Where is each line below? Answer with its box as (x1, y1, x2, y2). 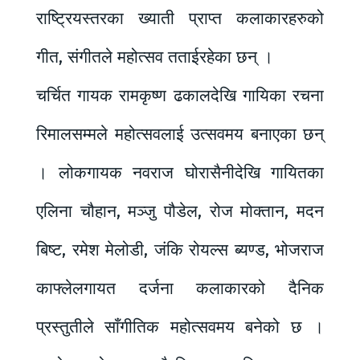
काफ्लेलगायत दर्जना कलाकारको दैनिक (36, 278, 324, 300)
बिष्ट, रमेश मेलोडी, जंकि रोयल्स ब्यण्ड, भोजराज (36, 239, 324, 261)
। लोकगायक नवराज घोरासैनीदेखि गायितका (36, 162, 324, 184)
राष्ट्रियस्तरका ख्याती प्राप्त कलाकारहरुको (36, 8, 324, 30)
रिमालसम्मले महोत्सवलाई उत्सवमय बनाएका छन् (36, 124, 324, 145)
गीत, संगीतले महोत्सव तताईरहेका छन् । (36, 47, 273, 68)
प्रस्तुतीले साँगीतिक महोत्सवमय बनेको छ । (36, 317, 324, 338)
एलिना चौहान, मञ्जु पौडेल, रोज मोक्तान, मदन (36, 201, 324, 223)
